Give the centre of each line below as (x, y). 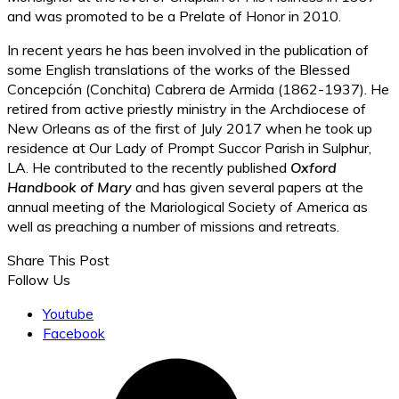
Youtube (68, 314)
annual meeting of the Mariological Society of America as (187, 207)
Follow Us (39, 280)
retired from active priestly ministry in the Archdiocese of (187, 109)
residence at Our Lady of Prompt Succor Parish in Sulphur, (189, 148)
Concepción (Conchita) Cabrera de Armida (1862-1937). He (198, 90)
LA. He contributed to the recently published (149, 168)
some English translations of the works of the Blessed (179, 70)
